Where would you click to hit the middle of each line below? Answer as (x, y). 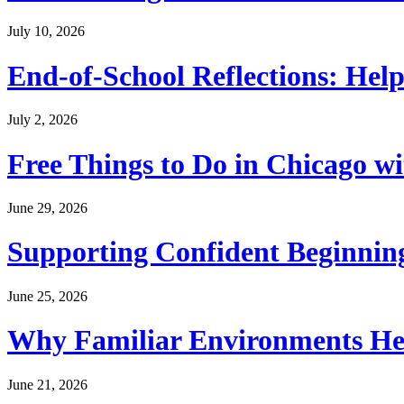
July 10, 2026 (46, 32)
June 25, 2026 (47, 296)
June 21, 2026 (47, 384)
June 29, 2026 (47, 208)
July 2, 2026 (42, 120)
